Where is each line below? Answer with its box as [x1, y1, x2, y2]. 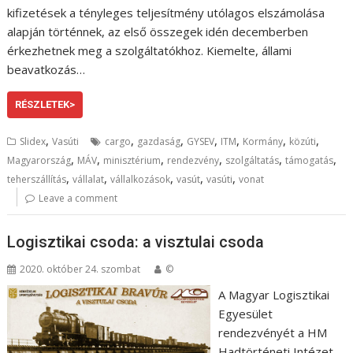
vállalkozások [110, 173, 171, 186]
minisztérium [103, 154, 162, 167]
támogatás [285, 154, 334, 167]
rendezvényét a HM [217, 324, 327, 340]
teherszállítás [7, 173, 67, 186]
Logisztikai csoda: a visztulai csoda [7, 232, 265, 251]
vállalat [72, 173, 105, 186]
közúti [289, 135, 317, 148]
